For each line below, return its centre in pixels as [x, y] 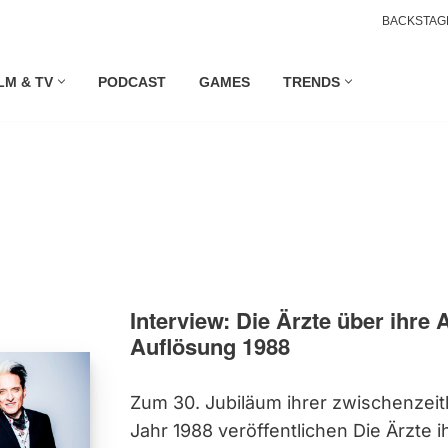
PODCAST [132, 81]
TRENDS [311, 81]
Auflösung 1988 [209, 346]
